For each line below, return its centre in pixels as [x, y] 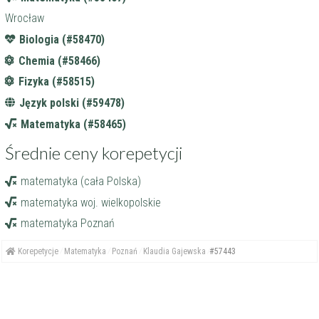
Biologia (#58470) [62, 39]
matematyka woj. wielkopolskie [91, 202]
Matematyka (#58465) [74, 124]
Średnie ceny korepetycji [94, 152]
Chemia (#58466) [60, 61]
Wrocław [25, 19]
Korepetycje [37, 252]
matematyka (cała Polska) [81, 181]
